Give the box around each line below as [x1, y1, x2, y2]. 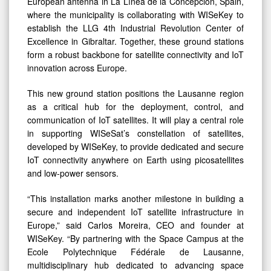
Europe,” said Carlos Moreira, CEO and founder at [27, 219, 244, 232]
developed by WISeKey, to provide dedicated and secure [27, 140, 244, 153]
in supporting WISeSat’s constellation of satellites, [27, 127, 244, 140]
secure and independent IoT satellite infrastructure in [27, 206, 244, 218]
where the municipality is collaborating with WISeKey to [27, 8, 244, 21]
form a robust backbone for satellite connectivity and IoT [27, 48, 244, 61]
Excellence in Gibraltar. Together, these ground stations [27, 35, 244, 48]
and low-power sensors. [27, 167, 119, 180]
